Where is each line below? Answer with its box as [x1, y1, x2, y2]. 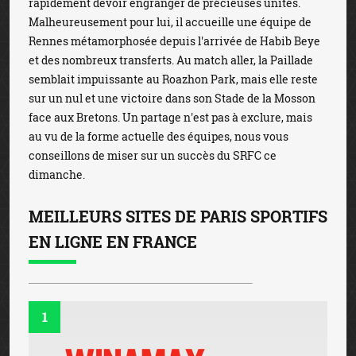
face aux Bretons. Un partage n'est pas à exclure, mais [29, 110, 312, 125]
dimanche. [29, 167, 85, 182]
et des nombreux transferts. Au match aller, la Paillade [29, 52, 313, 68]
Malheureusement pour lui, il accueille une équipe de [29, 14, 311, 29]
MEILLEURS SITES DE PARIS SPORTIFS [29, 206, 327, 226]
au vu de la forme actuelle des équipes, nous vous [29, 129, 288, 144]
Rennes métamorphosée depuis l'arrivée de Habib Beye [29, 33, 320, 48]
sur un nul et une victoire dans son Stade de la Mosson [29, 91, 315, 106]
